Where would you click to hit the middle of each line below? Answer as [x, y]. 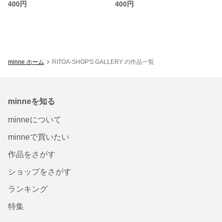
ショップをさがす [40, 171]
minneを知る [31, 101]
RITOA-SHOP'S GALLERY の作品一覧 [103, 62]
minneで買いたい [39, 137]
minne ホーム [26, 62]
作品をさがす [32, 154]
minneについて [35, 119]
